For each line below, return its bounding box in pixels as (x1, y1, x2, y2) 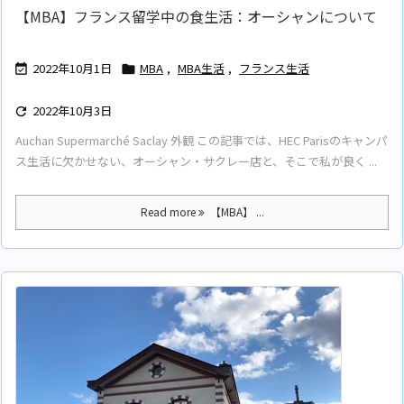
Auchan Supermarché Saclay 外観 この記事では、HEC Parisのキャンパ (15, 131, 388, 149)
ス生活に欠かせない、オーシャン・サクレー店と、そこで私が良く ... (15, 151, 377, 170)
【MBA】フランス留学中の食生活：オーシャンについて (15, 5, 377, 27)
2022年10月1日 (32, 59, 112, 77)
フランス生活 (239, 59, 309, 77)
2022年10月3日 (32, 101, 112, 119)
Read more (140, 203, 198, 219)
